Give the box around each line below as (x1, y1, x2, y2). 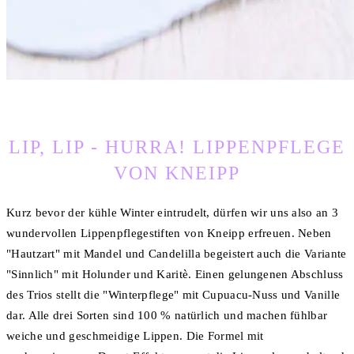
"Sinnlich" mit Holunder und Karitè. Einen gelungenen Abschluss (6, 267, 344, 281)
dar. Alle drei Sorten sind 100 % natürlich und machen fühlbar (6, 308, 328, 322)
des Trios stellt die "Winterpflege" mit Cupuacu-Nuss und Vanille (6, 288, 341, 301)
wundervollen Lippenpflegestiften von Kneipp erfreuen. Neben (6, 226, 332, 239)
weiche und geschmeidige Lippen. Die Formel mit (6, 329, 264, 342)
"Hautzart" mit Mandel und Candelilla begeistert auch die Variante (6, 247, 347, 260)
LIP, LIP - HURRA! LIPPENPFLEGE (9, 136, 345, 157)
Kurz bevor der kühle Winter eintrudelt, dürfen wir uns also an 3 (6, 205, 339, 219)
